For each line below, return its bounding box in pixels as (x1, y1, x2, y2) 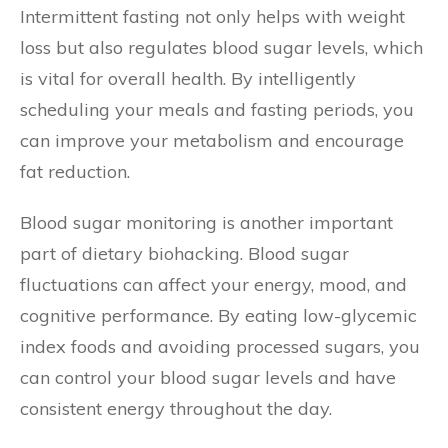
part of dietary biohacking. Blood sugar (20, 242, 349, 265)
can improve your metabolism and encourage (20, 129, 404, 152)
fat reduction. (20, 160, 130, 183)
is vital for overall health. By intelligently (20, 67, 356, 90)
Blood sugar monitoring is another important (20, 211, 393, 234)
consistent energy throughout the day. (20, 397, 332, 420)
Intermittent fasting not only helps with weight (20, 5, 405, 28)
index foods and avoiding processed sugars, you (20, 335, 420, 358)
